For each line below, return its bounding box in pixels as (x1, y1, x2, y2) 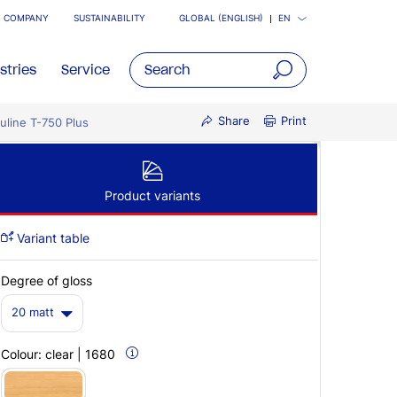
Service (61, 61, 110, 78)
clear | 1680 (45, 346, 115, 362)
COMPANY (4, 13, 49, 23)
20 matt (12, 306, 54, 320)
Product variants (104, 188, 200, 203)
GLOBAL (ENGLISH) (179, 13, 263, 23)
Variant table (13, 230, 90, 245)
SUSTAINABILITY (74, 13, 145, 23)
